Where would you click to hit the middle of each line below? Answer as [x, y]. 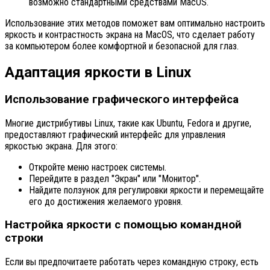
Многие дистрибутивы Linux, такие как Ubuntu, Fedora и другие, [128, 123]
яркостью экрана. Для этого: [61, 146]
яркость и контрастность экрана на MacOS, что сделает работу [130, 35]
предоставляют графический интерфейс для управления [115, 134]
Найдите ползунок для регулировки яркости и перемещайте [146, 190]
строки [24, 238]
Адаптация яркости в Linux [98, 72]
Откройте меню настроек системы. [98, 167]
